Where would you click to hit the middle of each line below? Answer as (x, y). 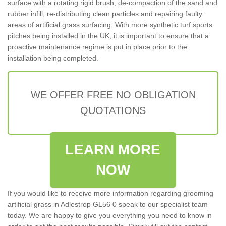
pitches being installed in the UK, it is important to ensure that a (108, 36)
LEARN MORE (113, 149)
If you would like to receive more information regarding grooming (110, 193)
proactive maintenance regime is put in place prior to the (97, 47)
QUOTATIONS (113, 110)
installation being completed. (53, 58)
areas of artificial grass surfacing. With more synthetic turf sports (110, 24)
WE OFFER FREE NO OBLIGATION (113, 95)
